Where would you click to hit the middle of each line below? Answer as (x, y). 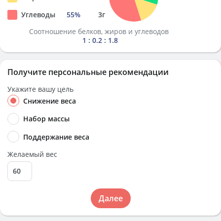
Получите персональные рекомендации (88, 72)
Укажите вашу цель (40, 89)
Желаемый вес (32, 154)
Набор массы (46, 119)
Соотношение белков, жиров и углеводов (100, 31)
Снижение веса (50, 101)
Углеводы (38, 15)
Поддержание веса (56, 137)
